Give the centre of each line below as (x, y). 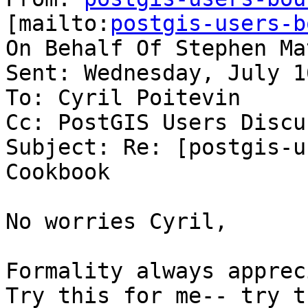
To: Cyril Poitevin (123, 98)
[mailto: (58, 24)
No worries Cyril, (117, 222)
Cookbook (58, 172)
